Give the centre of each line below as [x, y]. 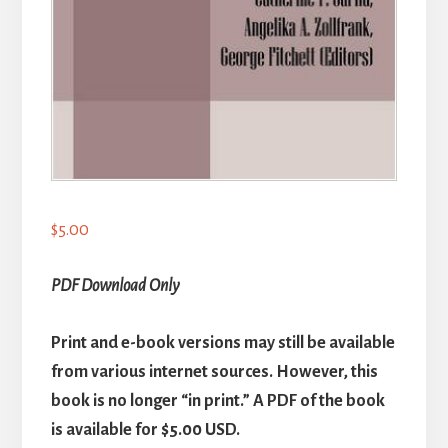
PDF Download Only [114, 286]
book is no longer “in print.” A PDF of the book [217, 401]
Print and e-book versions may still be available [222, 343]
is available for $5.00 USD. [145, 430]
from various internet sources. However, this [214, 372]
